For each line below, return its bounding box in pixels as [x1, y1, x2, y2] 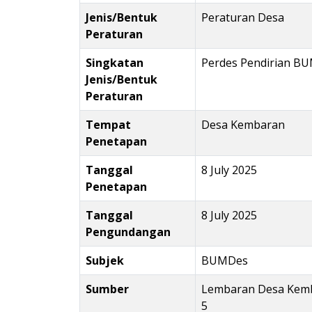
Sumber [86, 281, 129, 297]
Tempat [86, 117, 131, 132]
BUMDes [201, 253, 248, 268]
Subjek [86, 253, 124, 268]
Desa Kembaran [201, 117, 285, 132]
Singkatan [86, 55, 143, 70]
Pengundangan [86, 224, 171, 240]
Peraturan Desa [201, 10, 284, 25]
